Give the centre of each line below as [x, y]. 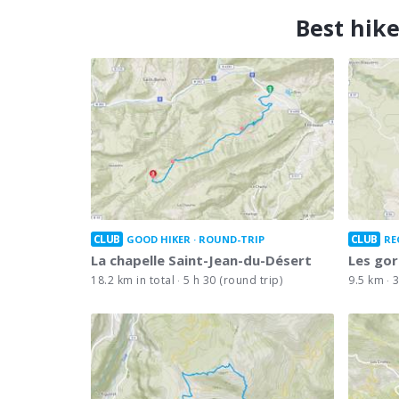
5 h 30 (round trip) [232, 280]
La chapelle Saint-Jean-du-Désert [201, 260]
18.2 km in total [133, 280]
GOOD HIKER [159, 239]
